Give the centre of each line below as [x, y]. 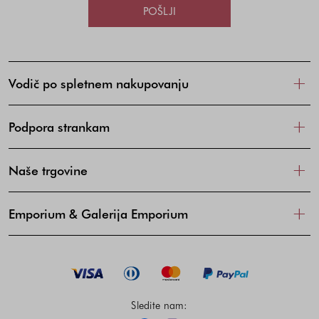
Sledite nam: [159, 304]
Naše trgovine [48, 171]
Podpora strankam [59, 127]
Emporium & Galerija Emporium [98, 214]
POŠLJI [159, 11]
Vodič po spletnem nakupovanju [99, 84]
